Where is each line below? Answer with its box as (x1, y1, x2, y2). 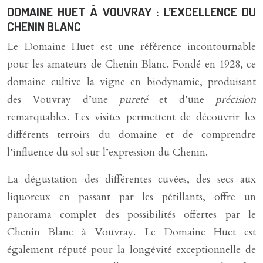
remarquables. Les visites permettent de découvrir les (7, 110, 256, 124)
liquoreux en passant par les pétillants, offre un (7, 190, 256, 204)
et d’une (159, 92, 216, 107)
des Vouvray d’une (7, 92, 119, 107)
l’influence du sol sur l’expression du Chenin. (7, 145, 208, 160)
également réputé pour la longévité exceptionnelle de (7, 242, 256, 257)
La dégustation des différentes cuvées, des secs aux (7, 172, 256, 187)
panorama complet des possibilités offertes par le (7, 207, 256, 222)
